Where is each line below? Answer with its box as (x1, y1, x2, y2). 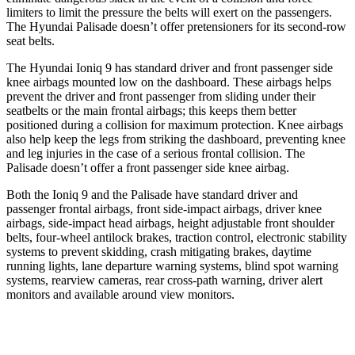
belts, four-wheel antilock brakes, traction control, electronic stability (6, 230, 347, 244)
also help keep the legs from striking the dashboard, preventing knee (6, 132, 345, 146)
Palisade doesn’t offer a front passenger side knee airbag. (6, 160, 289, 174)
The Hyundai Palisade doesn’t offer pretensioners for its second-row (6, 19, 346, 33)
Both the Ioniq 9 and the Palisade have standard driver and (6, 187, 298, 201)
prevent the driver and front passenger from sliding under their (6, 89, 315, 103)
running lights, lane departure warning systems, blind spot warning (6, 258, 338, 273)
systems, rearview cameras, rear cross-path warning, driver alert (6, 273, 323, 287)
